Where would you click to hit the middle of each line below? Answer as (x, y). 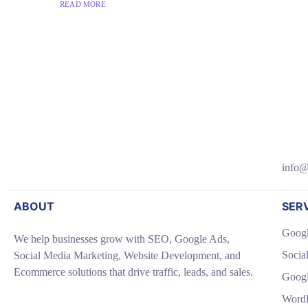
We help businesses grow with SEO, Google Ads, (122, 239)
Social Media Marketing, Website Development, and (127, 255)
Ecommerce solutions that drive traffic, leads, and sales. (133, 272)
